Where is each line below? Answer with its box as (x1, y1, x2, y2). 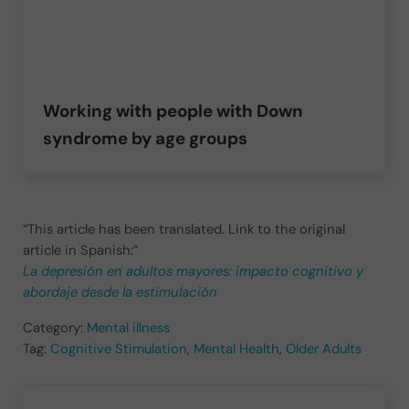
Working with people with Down (43, 100, 304, 123)
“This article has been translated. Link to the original (22, 219, 345, 238)
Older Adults (285, 339, 362, 358)
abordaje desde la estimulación (22, 282, 217, 301)
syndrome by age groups (43, 127, 248, 151)
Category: (22, 318, 87, 337)
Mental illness (86, 318, 170, 337)
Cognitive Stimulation (49, 339, 187, 358)
